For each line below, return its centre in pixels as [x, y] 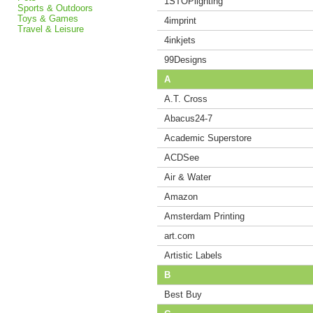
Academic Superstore [208, 138]
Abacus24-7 [188, 118]
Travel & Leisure [51, 29]
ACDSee [182, 158]
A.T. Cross [186, 99]
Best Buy [183, 294]
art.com [180, 236]
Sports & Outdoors [55, 8]
